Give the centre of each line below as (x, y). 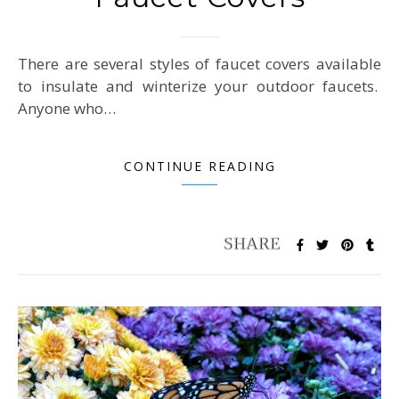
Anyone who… (67, 109)
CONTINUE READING (199, 167)
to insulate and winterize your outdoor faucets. (199, 86)
